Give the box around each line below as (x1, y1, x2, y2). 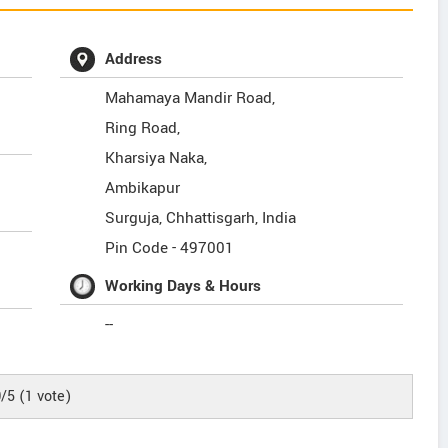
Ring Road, (105, 117, 181, 139)
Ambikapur (105, 177, 181, 199)
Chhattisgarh (166, 207, 256, 229)
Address (105, 48, 163, 70)
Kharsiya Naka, (105, 147, 208, 169)
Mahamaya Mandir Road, (105, 87, 276, 109)
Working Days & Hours (105, 275, 262, 297)
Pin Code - (105, 237, 181, 259)
